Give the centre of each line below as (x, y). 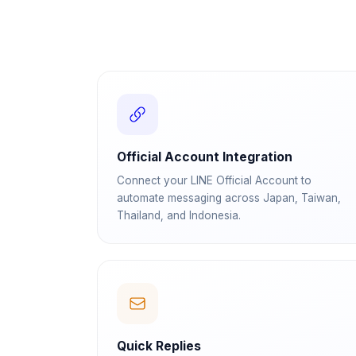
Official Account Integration (205, 157)
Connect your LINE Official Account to (214, 180)
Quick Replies (159, 346)
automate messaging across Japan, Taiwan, (229, 198)
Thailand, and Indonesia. (179, 215)
